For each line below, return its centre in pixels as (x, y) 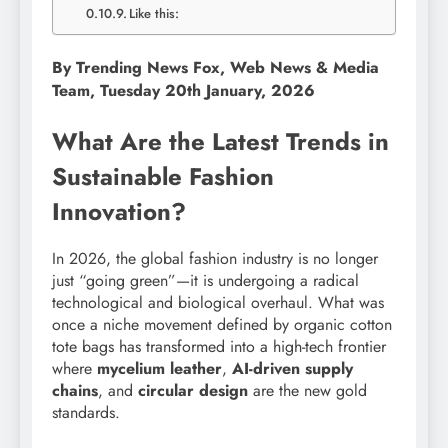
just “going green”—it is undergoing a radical (205, 281)
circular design (193, 391)
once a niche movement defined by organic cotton (222, 325)
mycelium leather (159, 369)
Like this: (154, 14)
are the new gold (307, 391)
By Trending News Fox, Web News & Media (215, 68)
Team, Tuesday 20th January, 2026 (183, 91)
